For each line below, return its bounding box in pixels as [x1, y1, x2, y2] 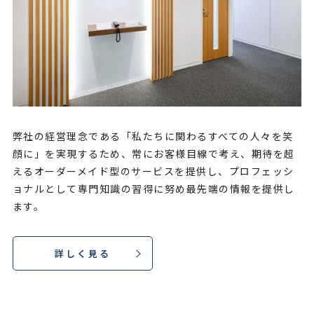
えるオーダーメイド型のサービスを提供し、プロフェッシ [12, 163, 294, 178]
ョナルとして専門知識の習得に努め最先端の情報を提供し [12, 181, 295, 196]
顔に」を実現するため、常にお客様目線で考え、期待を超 [12, 146, 295, 161]
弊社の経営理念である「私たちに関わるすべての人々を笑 [12, 128, 294, 143]
